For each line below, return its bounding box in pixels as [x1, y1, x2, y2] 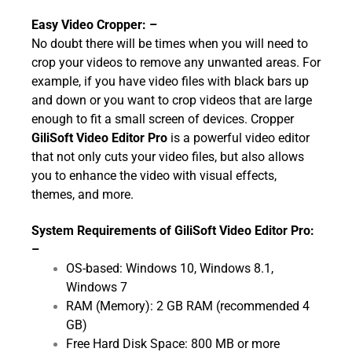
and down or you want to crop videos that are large [31, 92, 312, 108]
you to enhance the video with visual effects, [31, 167, 277, 183]
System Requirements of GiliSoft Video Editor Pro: [31, 222, 314, 238]
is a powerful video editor [167, 130, 310, 145]
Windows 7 [65, 279, 127, 295]
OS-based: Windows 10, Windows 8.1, [65, 260, 273, 276]
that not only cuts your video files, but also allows [31, 148, 304, 164]
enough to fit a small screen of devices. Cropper [31, 111, 294, 126]
